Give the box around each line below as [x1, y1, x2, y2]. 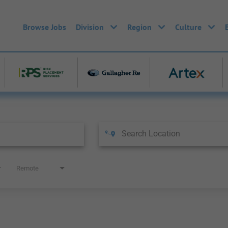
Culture [175, 21, 202, 32]
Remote [16, 164, 39, 173]
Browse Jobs [23, 21, 66, 32]
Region [127, 21, 152, 32]
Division [76, 21, 104, 32]
